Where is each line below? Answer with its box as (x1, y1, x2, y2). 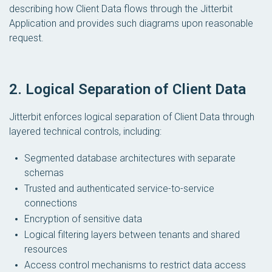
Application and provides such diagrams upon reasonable (9, 18, 253, 30)
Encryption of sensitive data (24, 212, 142, 225)
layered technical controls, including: (9, 125, 161, 137)
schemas (24, 166, 64, 178)
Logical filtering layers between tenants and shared (24, 228, 240, 240)
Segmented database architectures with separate (24, 152, 236, 164)
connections (24, 197, 77, 209)
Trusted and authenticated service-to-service (24, 182, 214, 194)
